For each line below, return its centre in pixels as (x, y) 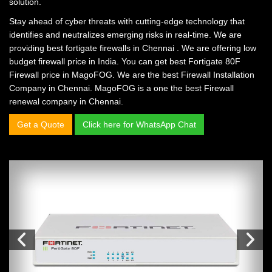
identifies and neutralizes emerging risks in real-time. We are (125, 35)
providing (28, 48)
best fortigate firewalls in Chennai (112, 48)
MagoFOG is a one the (140, 88)
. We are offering (210, 48)
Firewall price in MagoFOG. (62, 75)
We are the (138, 75)
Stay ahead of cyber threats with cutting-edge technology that (127, 21)
